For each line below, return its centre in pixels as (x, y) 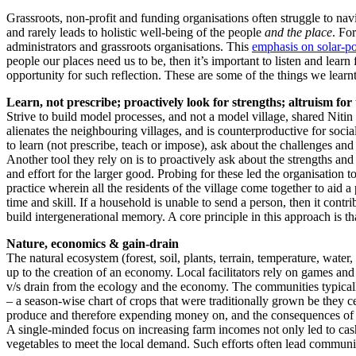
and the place (298, 33)
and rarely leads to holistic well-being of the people (135, 33)
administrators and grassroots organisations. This (129, 47)
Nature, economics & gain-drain (93, 244)
